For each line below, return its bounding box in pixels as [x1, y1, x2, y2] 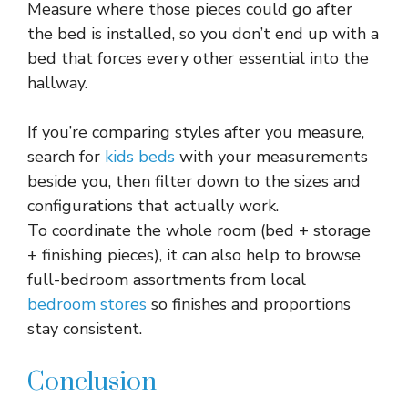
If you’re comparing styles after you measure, [27, 121, 364, 143]
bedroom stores [27, 293, 147, 315]
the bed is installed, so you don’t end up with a [27, 23, 379, 45]
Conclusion [27, 366, 157, 398]
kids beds [105, 146, 175, 168]
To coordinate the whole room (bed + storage [27, 219, 371, 241]
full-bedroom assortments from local [27, 269, 311, 291]
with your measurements [175, 146, 368, 168]
